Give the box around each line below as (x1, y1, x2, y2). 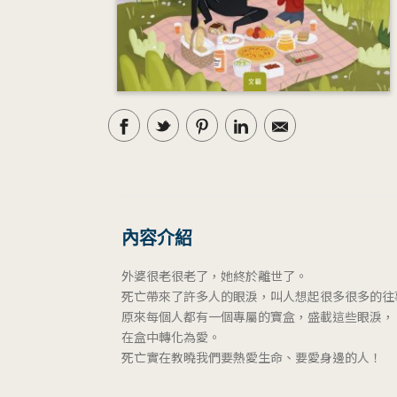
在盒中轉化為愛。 (121, 327, 221, 346)
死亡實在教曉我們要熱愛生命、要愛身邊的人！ (121, 347, 382, 366)
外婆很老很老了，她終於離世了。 (121, 266, 307, 284)
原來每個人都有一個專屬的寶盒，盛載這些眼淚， (121, 307, 394, 325)
